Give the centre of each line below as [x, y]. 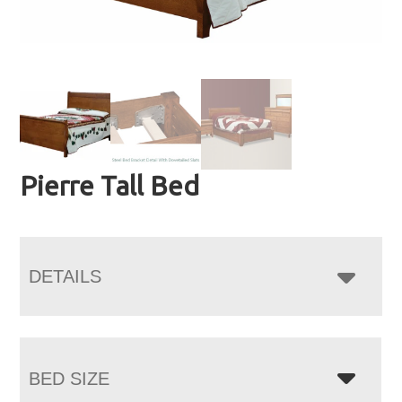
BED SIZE [70, 378]
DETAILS [66, 276]
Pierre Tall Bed [110, 185]
